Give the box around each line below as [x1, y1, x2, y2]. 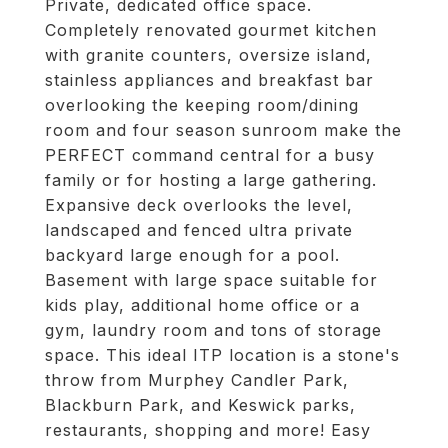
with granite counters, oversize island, [45, 45, 372, 65]
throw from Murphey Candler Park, [45, 370, 349, 390]
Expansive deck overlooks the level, [45, 195, 353, 215]
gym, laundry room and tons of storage [45, 320, 382, 340]
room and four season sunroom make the [45, 120, 402, 140]
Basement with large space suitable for [45, 270, 378, 290]
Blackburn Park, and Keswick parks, [45, 395, 356, 415]
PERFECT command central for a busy [45, 145, 375, 165]
